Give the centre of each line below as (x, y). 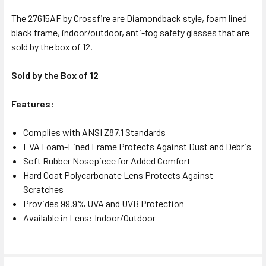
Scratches (43, 189)
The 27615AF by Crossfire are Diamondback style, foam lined (129, 18)
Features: (33, 103)
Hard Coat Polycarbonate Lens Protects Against (118, 175)
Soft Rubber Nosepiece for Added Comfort (107, 160)
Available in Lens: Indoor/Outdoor (89, 217)
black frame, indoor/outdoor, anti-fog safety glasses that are (130, 32)
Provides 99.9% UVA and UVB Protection (104, 203)
